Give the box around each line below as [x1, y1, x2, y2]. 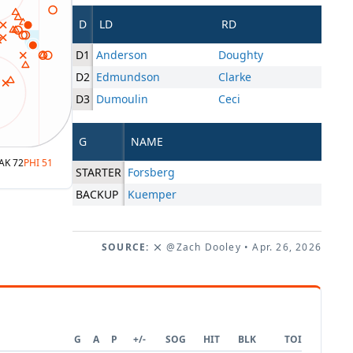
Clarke [218, 69, 251, 85]
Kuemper [128, 187, 176, 203]
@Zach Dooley [166, 240, 241, 255]
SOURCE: [101, 240, 150, 255]
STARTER [76, 165, 121, 180]
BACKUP [76, 187, 118, 203]
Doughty [218, 47, 263, 63]
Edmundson [96, 69, 160, 85]
